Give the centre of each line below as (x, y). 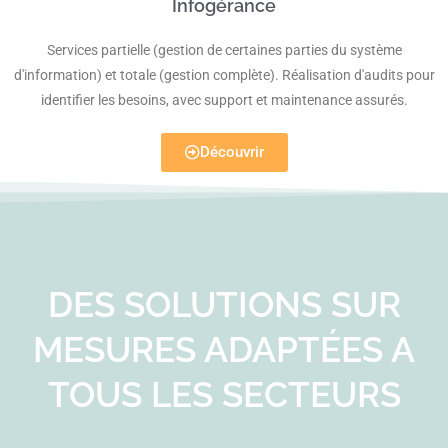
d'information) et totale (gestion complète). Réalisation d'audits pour (224, 74)
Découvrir (231, 151)
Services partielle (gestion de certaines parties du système (224, 49)
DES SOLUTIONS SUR (224, 304)
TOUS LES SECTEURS (224, 394)
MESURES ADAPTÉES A (224, 349)
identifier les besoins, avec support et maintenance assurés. (224, 99)
